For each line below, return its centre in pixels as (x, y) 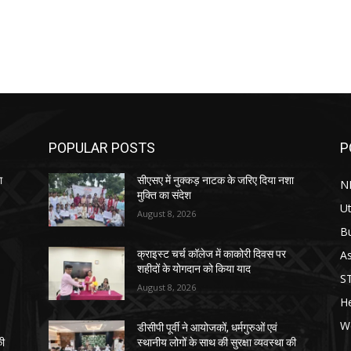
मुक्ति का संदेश (165, 195)
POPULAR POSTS (102, 147)
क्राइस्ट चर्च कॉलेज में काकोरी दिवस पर (212, 253)
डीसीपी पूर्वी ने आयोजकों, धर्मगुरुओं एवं (208, 327)
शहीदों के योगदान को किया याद (194, 268)
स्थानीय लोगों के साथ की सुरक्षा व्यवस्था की (217, 342)
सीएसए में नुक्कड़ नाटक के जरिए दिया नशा (216, 180)
